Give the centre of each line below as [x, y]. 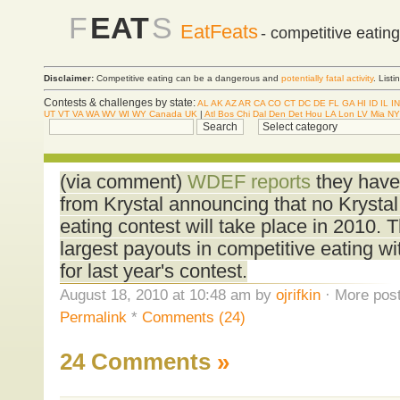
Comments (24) [193, 317]
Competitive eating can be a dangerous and [187, 79]
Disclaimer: [69, 79]
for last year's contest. [153, 271]
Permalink [93, 317]
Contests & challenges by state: [120, 102]
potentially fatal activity [327, 79]
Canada [166, 113]
